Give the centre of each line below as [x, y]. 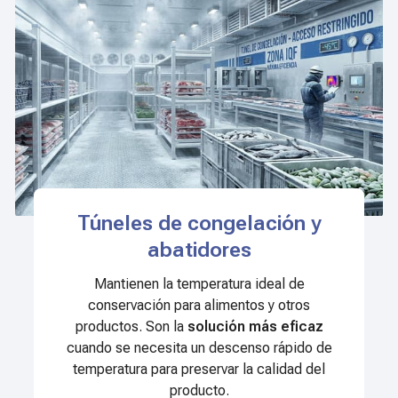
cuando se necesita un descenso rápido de [199, 348]
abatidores [199, 250]
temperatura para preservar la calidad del [199, 370]
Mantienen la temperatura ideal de [199, 284]
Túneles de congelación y [199, 223]
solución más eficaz [255, 327]
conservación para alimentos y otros [199, 306]
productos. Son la [131, 327]
